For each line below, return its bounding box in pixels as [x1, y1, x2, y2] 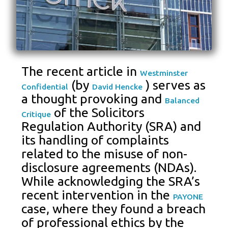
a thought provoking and [21, 92, 165, 106]
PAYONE [173, 192, 204, 202]
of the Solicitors [51, 105, 145, 120]
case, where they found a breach [21, 202, 206, 216]
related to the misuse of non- [21, 147, 188, 161]
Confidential [21, 82, 69, 92]
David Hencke [92, 82, 143, 92]
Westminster [140, 69, 188, 78]
